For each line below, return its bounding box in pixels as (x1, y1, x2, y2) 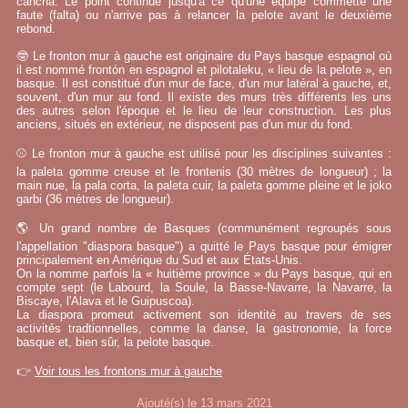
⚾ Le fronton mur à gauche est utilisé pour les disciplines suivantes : (16, 147, 392, 160)
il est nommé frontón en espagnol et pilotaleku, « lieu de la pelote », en (16, 63, 392, 76)
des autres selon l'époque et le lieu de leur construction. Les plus (16, 104, 392, 117)
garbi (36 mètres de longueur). (16, 192, 174, 206)
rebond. (16, 22, 56, 36)
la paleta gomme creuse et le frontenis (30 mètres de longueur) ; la (16, 165, 392, 178)
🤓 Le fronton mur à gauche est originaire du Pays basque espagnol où (16, 49, 392, 63)
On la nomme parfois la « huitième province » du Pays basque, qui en (16, 267, 392, 280)
